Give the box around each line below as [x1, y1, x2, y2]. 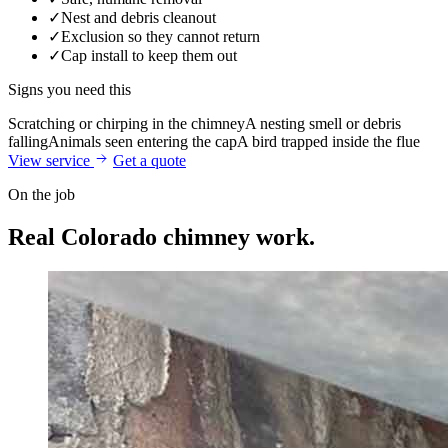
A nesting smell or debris [245, 115, 401, 133]
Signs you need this [8, 81, 131, 99]
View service [8, 152, 94, 170]
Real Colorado [8, 224, 163, 251]
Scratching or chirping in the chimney [8, 115, 245, 133]
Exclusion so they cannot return [61, 28, 260, 46]
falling [8, 133, 48, 151]
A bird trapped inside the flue [237, 133, 420, 151]
